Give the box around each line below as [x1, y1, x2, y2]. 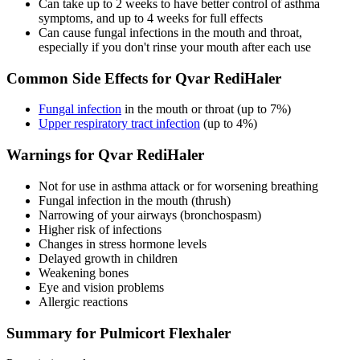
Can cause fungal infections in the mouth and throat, [39, 26, 302, 40]
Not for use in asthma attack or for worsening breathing [39, 178, 318, 193]
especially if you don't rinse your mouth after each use [39, 40, 311, 55]
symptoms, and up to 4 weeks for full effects [39, 11, 263, 26]
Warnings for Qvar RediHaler [6, 146, 204, 164]
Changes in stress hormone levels [39, 236, 207, 251]
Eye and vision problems [39, 280, 164, 294]
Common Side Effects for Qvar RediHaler [6, 69, 281, 87]
